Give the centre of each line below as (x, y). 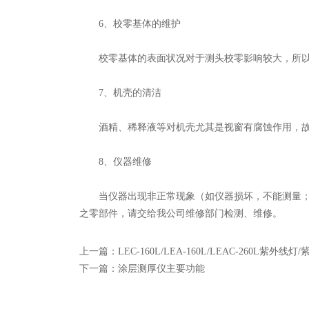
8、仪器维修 (116, 162)
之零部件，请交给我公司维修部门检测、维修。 (181, 213)
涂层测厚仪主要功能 (161, 269)
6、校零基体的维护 (130, 24)
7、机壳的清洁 (120, 93)
